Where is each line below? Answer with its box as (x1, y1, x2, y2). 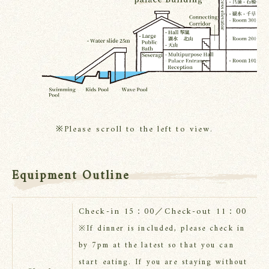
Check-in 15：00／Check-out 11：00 (79, 204, 247, 220)
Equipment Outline (12, 166, 130, 187)
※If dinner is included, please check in (79, 222, 245, 236)
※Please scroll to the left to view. (55, 122, 214, 138)
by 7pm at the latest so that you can (79, 238, 234, 253)
